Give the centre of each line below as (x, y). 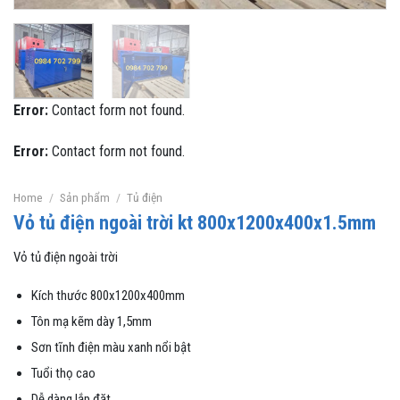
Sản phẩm (85, 197)
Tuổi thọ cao (63, 374)
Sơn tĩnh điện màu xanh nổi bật (111, 348)
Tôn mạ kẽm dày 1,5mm (91, 322)
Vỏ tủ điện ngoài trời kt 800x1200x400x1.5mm (195, 222)
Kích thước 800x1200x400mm (108, 296)
